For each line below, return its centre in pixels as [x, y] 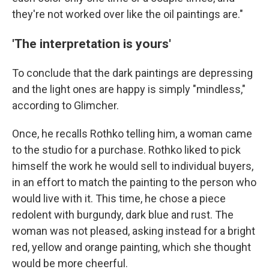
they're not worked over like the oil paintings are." [128, 14]
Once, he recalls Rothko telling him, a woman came [132, 134]
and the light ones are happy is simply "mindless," [129, 89]
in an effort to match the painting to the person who [134, 183]
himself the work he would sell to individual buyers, [133, 166]
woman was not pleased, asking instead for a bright [134, 231]
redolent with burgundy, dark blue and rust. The [123, 215]
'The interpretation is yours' [92, 44]
